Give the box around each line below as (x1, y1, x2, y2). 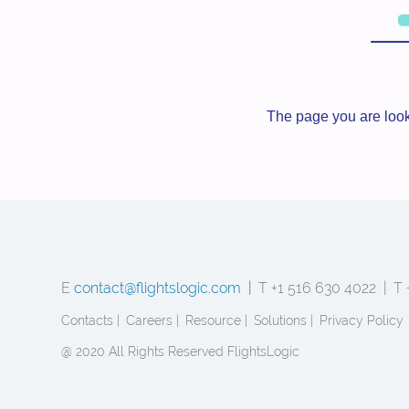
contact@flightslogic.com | (74, 279, 253, 297)
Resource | (185, 313, 248, 328)
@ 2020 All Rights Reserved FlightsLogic (61, 344, 300, 359)
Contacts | (61, 313, 121, 328)
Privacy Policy (320, 313, 404, 328)
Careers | (126, 313, 180, 328)
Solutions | (254, 313, 314, 328)
